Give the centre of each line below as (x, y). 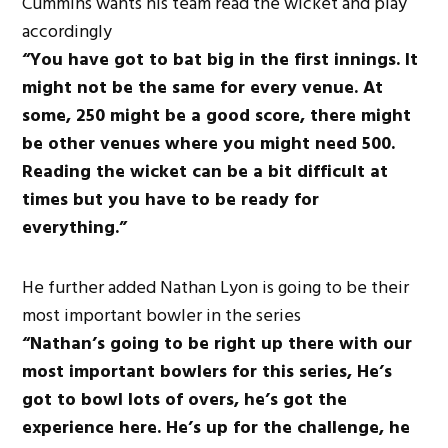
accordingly (67, 31)
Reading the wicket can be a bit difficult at (205, 171)
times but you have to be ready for (171, 199)
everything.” (75, 227)
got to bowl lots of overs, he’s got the (185, 399)
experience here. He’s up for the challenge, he (216, 427)
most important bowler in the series (162, 315)
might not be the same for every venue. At (203, 87)
